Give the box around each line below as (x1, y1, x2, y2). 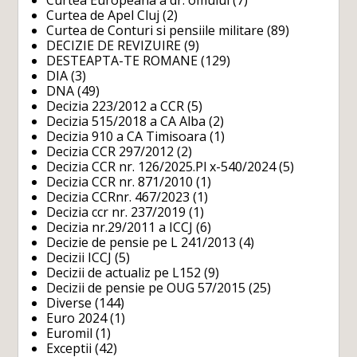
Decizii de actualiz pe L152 (46, 264, 202, 282)
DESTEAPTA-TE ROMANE (46, 52, 198, 70)
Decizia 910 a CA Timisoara (46, 127, 207, 146)
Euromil (46, 324, 93, 343)
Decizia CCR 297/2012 (46, 143, 175, 161)
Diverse (46, 294, 92, 312)
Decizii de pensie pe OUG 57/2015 (46, 279, 246, 297)
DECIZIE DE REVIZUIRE (46, 37, 182, 55)
